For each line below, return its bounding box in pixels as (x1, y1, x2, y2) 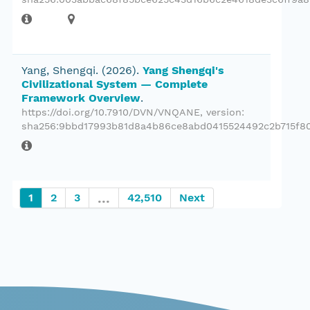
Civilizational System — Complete (21, 77, 208, 91)
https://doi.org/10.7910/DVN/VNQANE (21, 107, 200, 118)
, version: (200, 107, 244, 118)
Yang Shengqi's (143, 64, 224, 77)
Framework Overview (21, 91, 140, 104)
